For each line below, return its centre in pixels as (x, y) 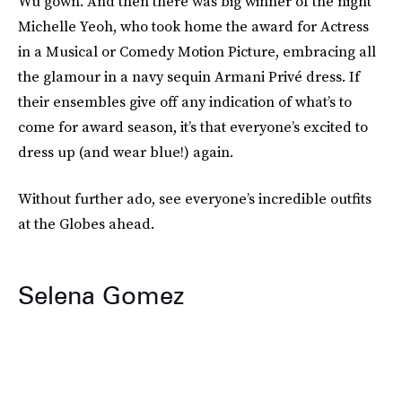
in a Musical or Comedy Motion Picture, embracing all (197, 51)
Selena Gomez (101, 295)
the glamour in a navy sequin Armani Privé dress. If (189, 76)
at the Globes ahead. (86, 223)
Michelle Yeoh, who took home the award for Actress (193, 26)
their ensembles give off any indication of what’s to (185, 101)
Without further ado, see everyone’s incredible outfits (195, 198)
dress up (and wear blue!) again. (126, 152)
